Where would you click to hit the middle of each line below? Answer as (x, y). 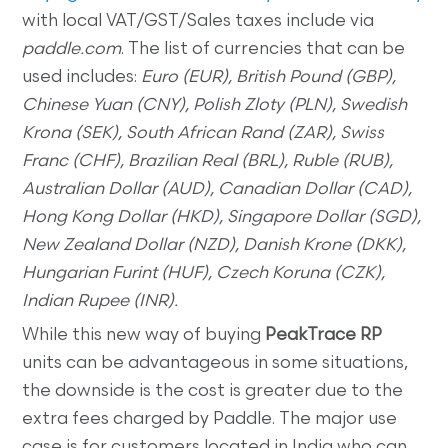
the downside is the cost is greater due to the (213, 391)
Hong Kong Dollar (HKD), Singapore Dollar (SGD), (222, 217)
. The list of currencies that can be (263, 49)
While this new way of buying (144, 335)
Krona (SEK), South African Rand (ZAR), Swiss (203, 133)
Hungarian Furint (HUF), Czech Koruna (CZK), (204, 273)
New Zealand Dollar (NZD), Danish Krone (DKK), (214, 245)
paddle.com (72, 49)
